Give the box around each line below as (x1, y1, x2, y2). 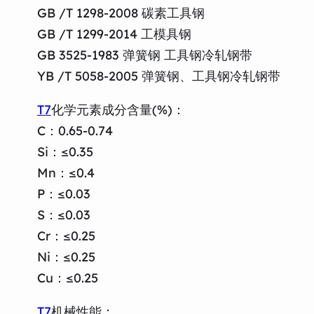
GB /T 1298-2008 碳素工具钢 (36, 4, 205, 21)
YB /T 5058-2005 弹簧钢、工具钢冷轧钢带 (36, 67, 280, 84)
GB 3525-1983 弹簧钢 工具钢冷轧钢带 (36, 46, 252, 63)
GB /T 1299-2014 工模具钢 (36, 25, 191, 42)
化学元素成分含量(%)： (50, 101, 185, 118)
